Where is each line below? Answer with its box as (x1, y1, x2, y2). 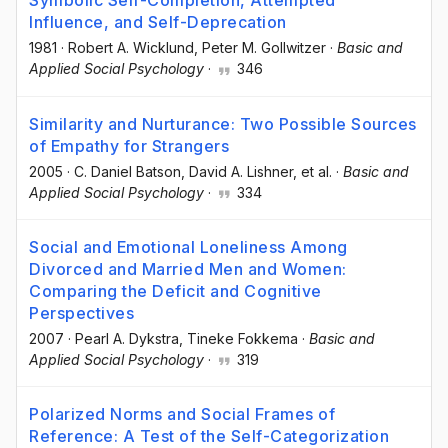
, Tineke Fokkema (179, 329, 298, 347)
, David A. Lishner (181, 162, 293, 180)
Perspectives (29, 302, 134, 323)
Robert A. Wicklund (68, 39, 194, 57)
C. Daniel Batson (74, 162, 181, 180)
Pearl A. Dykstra (75, 329, 179, 347)
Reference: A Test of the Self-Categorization (29, 425, 389, 446)
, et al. (293, 162, 332, 180)
